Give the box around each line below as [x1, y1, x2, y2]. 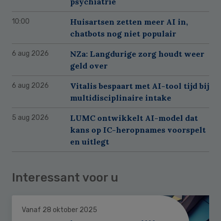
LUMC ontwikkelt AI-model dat [70, 112, 198, 123]
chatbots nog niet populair [70, 28, 176, 38]
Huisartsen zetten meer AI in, [70, 16, 188, 27]
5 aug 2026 [12, 113, 49, 122]
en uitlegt [70, 136, 109, 147]
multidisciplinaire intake [70, 92, 171, 103]
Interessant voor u [12, 170, 118, 184]
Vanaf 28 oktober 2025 [22, 205, 97, 214]
